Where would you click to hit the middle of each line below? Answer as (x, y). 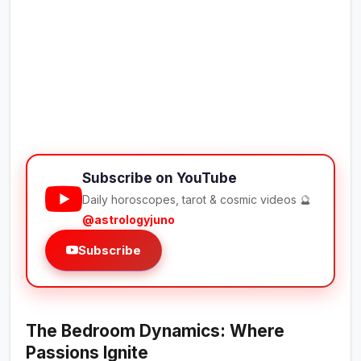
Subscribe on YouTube (160, 178)
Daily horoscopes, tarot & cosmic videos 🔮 (197, 200)
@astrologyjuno (129, 220)
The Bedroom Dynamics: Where (156, 331)
